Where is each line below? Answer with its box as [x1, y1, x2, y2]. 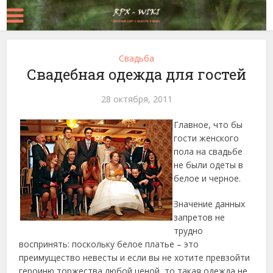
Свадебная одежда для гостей [27, 65, 246, 84]
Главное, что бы [174, 119, 243, 130]
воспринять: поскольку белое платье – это [19, 238, 199, 250]
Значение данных [174, 198, 246, 210]
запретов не [174, 211, 225, 223]
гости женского [174, 132, 239, 144]
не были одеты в [174, 159, 244, 171]
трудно [174, 225, 204, 236]
